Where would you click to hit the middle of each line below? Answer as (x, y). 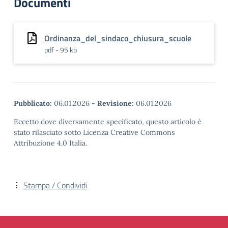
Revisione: (116, 103)
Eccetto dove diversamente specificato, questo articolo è (108, 122)
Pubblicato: (33, 103)
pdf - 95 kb (61, 50)
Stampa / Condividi (55, 185)
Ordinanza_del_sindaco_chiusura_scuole (118, 38)
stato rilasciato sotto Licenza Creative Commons (94, 132)
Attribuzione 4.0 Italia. (50, 143)
